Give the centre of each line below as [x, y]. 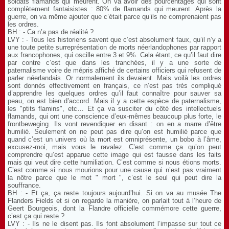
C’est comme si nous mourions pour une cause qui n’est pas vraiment [114, 170]
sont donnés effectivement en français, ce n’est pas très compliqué [114, 85]
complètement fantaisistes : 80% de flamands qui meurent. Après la [114, 9]
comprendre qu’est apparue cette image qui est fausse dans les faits [114, 154]
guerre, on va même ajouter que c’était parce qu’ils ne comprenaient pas [114, 16]
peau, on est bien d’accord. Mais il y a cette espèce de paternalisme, [114, 101]
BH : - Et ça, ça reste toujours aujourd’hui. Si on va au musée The [114, 193]
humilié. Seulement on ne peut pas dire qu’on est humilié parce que [114, 131]
